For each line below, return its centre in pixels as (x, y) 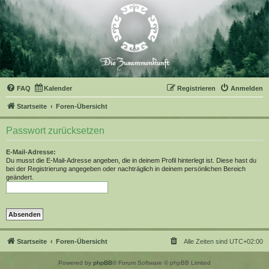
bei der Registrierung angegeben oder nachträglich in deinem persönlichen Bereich (126, 169)
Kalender (58, 88)
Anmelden (247, 88)
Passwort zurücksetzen (55, 131)
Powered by (76, 263)
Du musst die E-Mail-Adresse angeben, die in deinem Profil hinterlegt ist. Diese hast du (131, 160)
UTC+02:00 (246, 241)
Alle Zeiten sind (207, 241)
